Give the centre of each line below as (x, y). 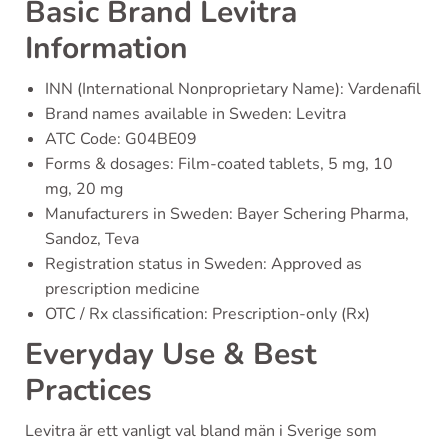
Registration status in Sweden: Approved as (203, 263)
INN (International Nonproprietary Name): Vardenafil (233, 88)
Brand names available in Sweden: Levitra (195, 113)
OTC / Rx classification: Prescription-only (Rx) (207, 313)
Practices (88, 390)
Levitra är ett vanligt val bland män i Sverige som (201, 430)
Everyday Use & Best (171, 354)
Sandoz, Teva (92, 238)
